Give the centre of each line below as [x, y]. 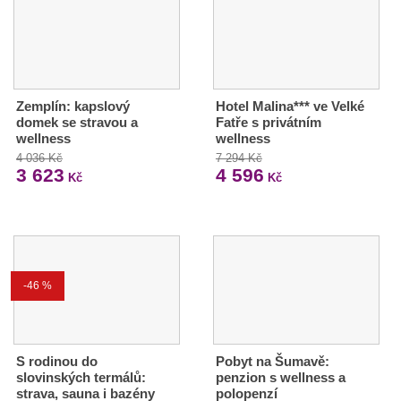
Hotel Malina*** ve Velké [290, 106]
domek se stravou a [77, 122]
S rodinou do [57, 362]
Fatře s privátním [268, 122]
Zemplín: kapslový [73, 106]
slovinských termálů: [81, 378]
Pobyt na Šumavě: [272, 362]
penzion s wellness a [280, 378]
